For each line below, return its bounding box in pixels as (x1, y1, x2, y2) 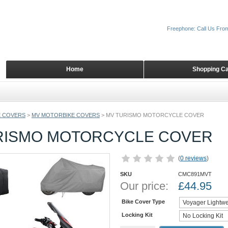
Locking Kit (122, 211, 153, 218)
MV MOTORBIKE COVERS (32, 112, 100, 118)
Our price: (120, 180, 168, 192)
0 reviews (180, 155, 207, 162)
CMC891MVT (178, 171, 212, 177)
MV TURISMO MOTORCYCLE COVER (106, 112, 204, 118)
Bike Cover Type (122, 198, 165, 205)
